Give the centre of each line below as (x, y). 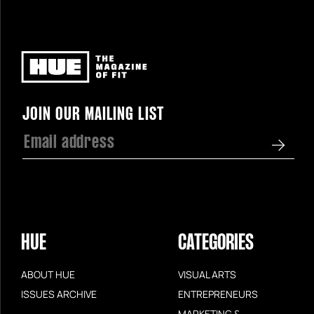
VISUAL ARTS (207, 274)
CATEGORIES (216, 243)
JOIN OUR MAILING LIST (94, 115)
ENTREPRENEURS (218, 293)
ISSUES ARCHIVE (59, 293)
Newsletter (50, 106)
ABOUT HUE (48, 274)
